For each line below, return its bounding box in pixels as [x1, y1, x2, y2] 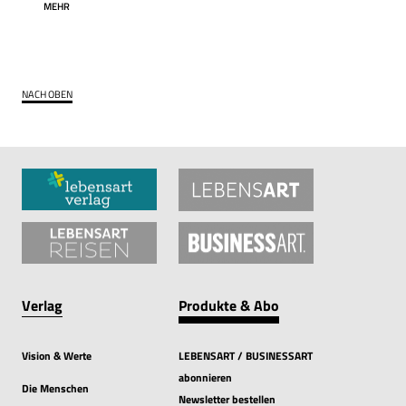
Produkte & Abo [179, 295, 279, 317]
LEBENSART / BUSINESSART [179, 347, 313, 365]
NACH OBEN [22, 86, 72, 101]
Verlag [22, 295, 63, 317]
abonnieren [179, 369, 232, 387]
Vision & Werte [22, 347, 92, 365]
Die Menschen [22, 380, 89, 398]
